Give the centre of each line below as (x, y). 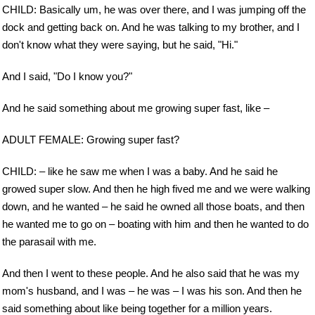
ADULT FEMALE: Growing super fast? (91, 139)
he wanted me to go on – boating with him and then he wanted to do (155, 224)
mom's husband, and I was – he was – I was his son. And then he (152, 290)
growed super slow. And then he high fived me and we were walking (156, 188)
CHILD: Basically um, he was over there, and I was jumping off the (154, 10)
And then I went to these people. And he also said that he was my (151, 273)
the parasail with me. (49, 241)
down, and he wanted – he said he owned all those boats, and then (153, 206)
